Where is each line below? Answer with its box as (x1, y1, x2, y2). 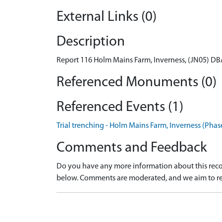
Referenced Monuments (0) (56, 75, 217, 90)
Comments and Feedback (56, 140, 207, 155)
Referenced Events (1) (56, 100, 183, 114)
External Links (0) (56, 9, 157, 24)
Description (56, 34, 125, 49)
